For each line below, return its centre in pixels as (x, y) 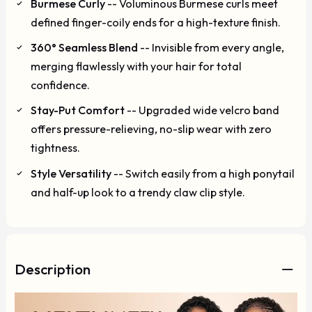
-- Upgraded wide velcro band (203, 110)
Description (52, 269)
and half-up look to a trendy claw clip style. (138, 192)
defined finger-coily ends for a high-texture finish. (155, 22)
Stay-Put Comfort (77, 110)
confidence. (60, 85)
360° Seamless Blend (84, 48)
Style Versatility (71, 173)
